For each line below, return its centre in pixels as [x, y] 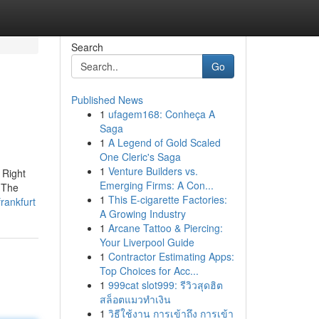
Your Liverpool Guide [147, 242]
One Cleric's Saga [140, 157]
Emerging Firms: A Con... [156, 185]
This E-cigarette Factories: [167, 199]
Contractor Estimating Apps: [171, 256]
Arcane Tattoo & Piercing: [165, 228]
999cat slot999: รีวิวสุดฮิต [165, 285]
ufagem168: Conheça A [161, 114]
